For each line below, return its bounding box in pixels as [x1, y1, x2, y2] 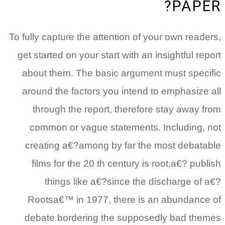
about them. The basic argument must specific [22, 67, 221, 78]
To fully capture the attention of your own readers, [9, 31, 221, 42]
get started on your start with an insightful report [18, 49, 221, 60]
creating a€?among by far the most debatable [25, 140, 221, 151]
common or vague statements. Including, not [30, 122, 221, 133]
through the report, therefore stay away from [33, 103, 221, 115]
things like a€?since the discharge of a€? [45, 176, 221, 187]
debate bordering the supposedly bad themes [25, 212, 221, 223]
